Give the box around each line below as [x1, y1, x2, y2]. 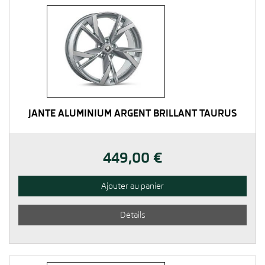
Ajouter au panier [101, 181, 164, 191]
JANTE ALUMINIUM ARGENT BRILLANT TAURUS [28, 108, 237, 119]
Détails [119, 210, 146, 220]
